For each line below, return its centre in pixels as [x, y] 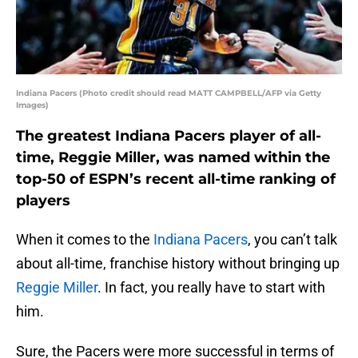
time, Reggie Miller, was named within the [173, 158]
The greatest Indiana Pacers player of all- [169, 136]
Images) [32, 105]
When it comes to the [85, 240]
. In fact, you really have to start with [211, 288]
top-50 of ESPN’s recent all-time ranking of [176, 179]
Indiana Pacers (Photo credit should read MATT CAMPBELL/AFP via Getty [169, 93]
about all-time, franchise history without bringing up [178, 264]
